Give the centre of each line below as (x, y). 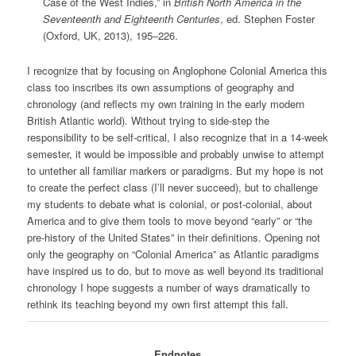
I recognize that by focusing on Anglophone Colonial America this (177, 70)
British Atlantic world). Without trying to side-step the (148, 120)
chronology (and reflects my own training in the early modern (165, 103)
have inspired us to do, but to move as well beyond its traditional (175, 270)
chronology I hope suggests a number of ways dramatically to (168, 287)
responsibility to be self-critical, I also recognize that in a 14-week (177, 137)
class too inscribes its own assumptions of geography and (160, 87)
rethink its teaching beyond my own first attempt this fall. (157, 304)
